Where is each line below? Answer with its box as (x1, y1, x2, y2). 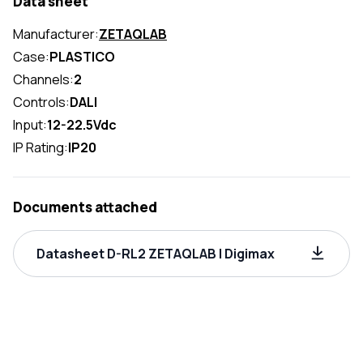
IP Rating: (13, 139, 68, 156)
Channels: (13, 70, 74, 88)
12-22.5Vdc (47, 116, 117, 134)
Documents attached (13, 198, 157, 216)
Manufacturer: (13, 25, 99, 43)
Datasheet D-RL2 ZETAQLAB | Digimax (36, 245, 275, 263)
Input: (13, 116, 47, 134)
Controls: (13, 93, 70, 111)
